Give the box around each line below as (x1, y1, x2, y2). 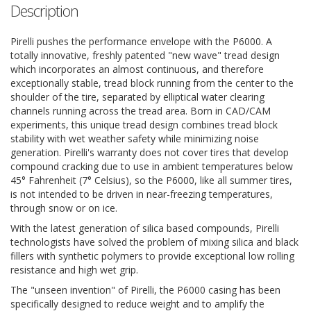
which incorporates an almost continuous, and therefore (10, 62, 264, 76)
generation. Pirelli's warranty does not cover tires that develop (10, 145, 289, 159)
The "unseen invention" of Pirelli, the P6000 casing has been (10, 283, 280, 296)
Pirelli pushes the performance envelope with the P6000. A (10, 34, 272, 48)
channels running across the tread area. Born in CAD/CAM (10, 103, 271, 117)
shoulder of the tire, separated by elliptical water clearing (10, 90, 264, 103)
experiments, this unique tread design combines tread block (10, 117, 278, 131)
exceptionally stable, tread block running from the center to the (10, 76, 294, 90)
